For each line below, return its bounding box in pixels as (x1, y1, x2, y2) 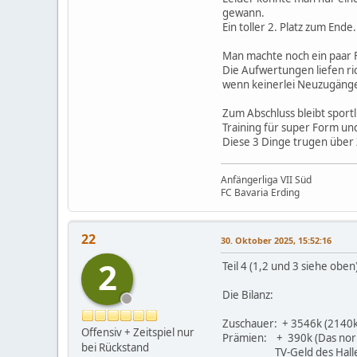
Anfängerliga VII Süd (221, 173, 312, 186)
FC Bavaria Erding (221, 186, 300, 199)
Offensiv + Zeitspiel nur (81, 325, 194, 339)
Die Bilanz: (222, 288, 273, 302)
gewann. (222, 6, 265, 20)
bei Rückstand (81, 340, 149, 355)
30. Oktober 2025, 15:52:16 (221, 234, 331, 246)
